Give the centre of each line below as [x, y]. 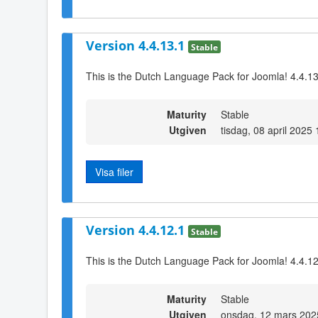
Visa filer [114, 171]
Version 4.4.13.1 [137, 45]
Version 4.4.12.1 [137, 230]
